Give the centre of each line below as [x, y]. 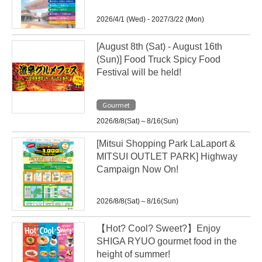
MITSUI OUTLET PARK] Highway [167, 156]
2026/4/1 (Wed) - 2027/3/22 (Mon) [150, 19]
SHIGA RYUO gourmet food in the [167, 241]
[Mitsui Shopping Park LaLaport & [166, 144]
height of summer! [133, 254]
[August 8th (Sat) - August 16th [159, 46]
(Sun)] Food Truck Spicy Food [158, 59]
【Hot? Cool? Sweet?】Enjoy [158, 228]
